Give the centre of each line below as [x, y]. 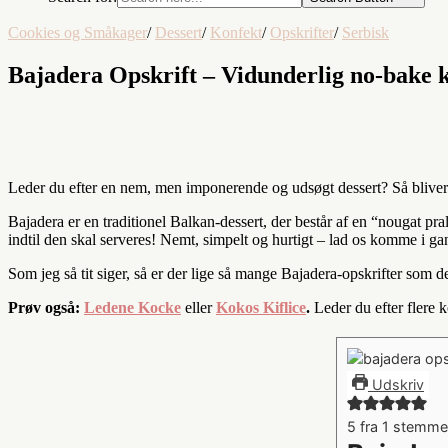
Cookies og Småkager [77, 32]
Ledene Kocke [132, 307]
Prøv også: [46, 307]
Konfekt [236, 32]
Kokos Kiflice [261, 307]
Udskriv [396, 384]
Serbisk [365, 32]
